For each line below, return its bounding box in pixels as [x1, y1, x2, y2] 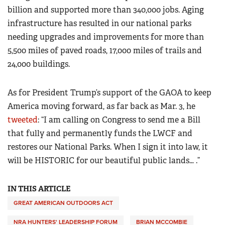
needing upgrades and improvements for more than [8, 32, 204, 43]
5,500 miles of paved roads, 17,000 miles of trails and [8, 45, 202, 56]
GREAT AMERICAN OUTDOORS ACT [14, 199, 113, 207]
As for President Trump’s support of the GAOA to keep [8, 87, 211, 98]
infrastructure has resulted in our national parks [8, 18, 191, 29]
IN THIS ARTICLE [8, 184, 70, 194]
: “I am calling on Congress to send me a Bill [38, 115, 200, 126]
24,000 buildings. [8, 59, 70, 70]
